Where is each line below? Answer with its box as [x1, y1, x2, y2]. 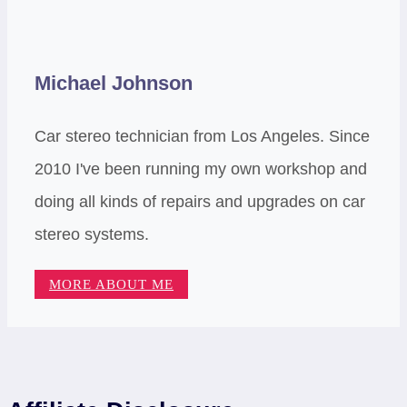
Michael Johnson [35, 72, 193, 95]
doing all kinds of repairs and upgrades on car [35, 193, 365, 212]
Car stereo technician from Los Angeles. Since [35, 127, 370, 146]
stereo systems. [35, 225, 149, 244]
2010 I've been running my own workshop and [35, 160, 367, 179]
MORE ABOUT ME [49, 277, 174, 293]
